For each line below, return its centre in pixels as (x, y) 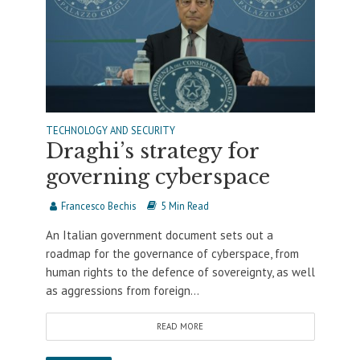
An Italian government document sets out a (159, 235)
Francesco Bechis (98, 205)
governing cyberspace (157, 177)
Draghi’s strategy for (152, 151)
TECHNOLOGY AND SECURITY (110, 130)
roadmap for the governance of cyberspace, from (172, 253)
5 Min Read (184, 205)
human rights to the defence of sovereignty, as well (180, 272)
